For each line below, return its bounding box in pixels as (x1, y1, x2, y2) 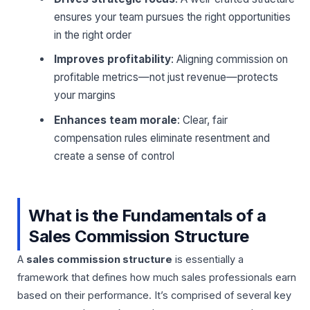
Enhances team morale (54, 113, 178, 127)
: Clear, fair (177, 113, 228, 127)
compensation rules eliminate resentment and (54, 131, 271, 145)
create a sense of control (54, 149, 175, 163)
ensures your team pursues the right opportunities (54, 10, 291, 24)
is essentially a (172, 253, 244, 266)
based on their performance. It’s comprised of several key (17, 289, 291, 302)
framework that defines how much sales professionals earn (17, 271, 296, 284)
